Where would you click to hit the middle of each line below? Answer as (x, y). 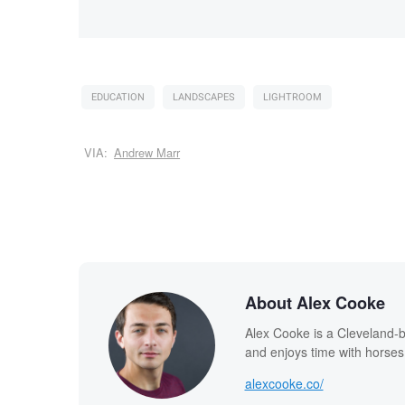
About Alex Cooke (315, 302)
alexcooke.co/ (284, 383)
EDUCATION (118, 98)
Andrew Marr (147, 153)
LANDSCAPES (203, 98)
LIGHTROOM (292, 98)
